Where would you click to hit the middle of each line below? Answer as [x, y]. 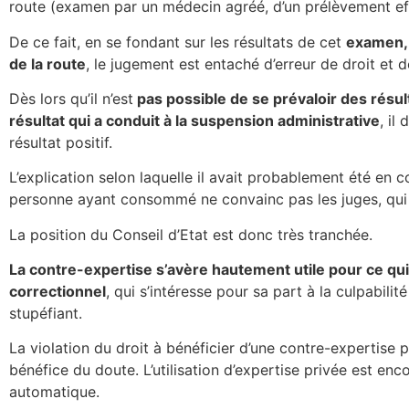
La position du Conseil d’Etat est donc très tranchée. [191, 234]
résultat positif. [61, 142]
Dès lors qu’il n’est [71, 98]
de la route [47, 63]
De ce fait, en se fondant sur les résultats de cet [178, 42]
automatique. [54, 392]
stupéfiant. [46, 314]
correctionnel [58, 292]
